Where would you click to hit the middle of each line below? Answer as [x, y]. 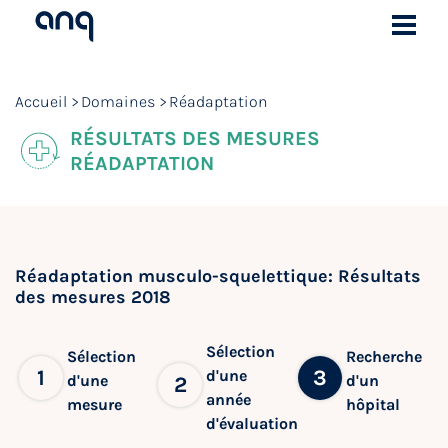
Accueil [41, 101]
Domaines [118, 101]
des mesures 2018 [93, 297]
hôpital [372, 405]
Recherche [383, 357]
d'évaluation [252, 423]
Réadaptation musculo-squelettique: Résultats [218, 276]
